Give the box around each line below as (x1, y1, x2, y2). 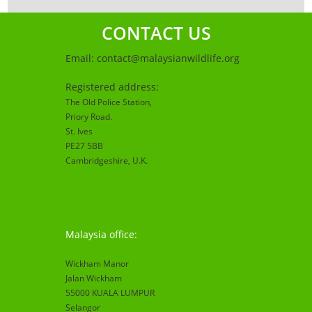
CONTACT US (101, 21, 211, 45)
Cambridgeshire (65, 155, 128, 167)
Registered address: (65, 80, 159, 94)
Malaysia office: (65, 228, 137, 242)
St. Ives (65, 125, 93, 138)
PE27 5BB (65, 140, 105, 153)
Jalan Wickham (65, 272, 122, 285)
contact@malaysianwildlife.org (96, 52, 240, 65)
